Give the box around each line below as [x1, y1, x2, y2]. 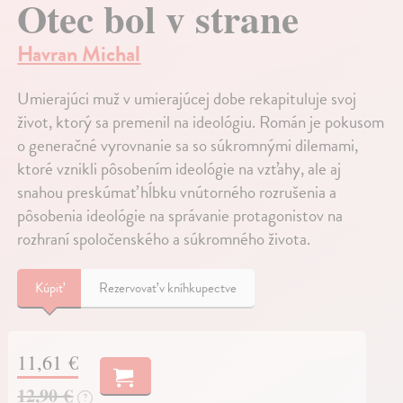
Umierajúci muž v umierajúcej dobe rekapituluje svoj [17, 85, 357, 112]
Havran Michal [17, 38, 141, 71]
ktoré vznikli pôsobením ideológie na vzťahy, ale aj [17, 156, 342, 183]
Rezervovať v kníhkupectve [99, 278, 237, 299]
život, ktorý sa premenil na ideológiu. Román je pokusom [17, 109, 385, 136]
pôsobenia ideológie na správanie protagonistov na [17, 202, 344, 229]
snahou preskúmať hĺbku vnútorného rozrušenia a [17, 179, 337, 206]
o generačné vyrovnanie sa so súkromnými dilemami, [17, 132, 359, 159]
